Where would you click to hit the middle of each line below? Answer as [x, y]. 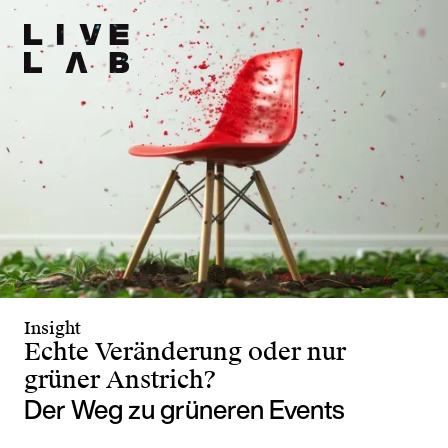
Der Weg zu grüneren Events [184, 409]
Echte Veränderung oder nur [185, 352]
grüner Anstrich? [120, 380]
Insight [52, 328]
